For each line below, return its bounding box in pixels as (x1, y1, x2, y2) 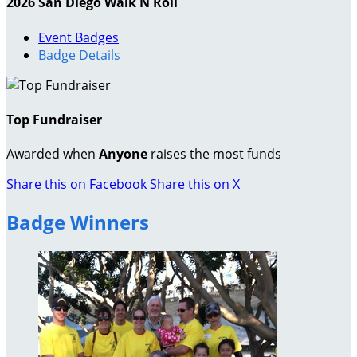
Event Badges (38, 28, 119, 46)
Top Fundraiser (6, 110, 102, 128)
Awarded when (6, 145, 99, 163)
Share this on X (150, 175, 240, 194)
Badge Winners (6, 208, 149, 235)
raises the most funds (147, 145, 281, 163)
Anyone (99, 145, 147, 163)
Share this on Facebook (6, 175, 150, 194)
